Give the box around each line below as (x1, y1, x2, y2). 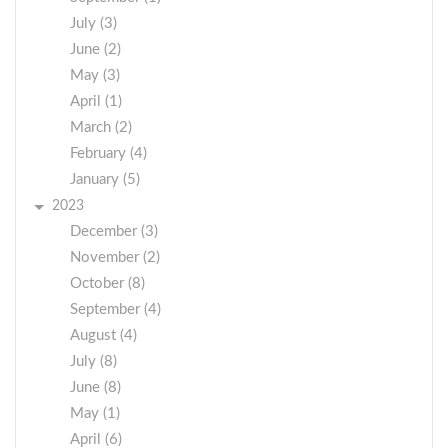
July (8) (70, 353, 117, 369)
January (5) (70, 171, 140, 187)
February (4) (70, 145, 147, 161)
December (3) (70, 223, 158, 239)
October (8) (70, 275, 145, 291)
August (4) (70, 327, 137, 343)
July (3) (70, 15, 117, 31)
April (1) (70, 93, 122, 109)
